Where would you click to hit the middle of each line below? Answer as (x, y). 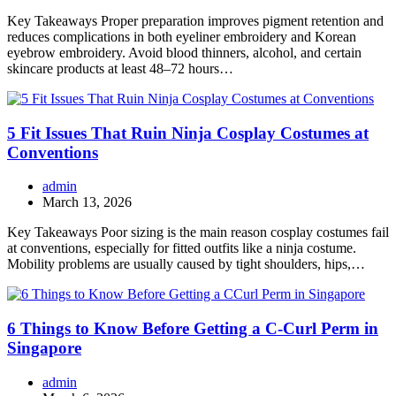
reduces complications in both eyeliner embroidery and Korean (182, 36)
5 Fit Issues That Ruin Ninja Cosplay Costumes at (188, 133)
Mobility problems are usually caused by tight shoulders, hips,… (186, 264)
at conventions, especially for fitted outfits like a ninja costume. (182, 248)
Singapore (44, 348)
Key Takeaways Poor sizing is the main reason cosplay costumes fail (198, 232)
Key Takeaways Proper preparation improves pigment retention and (195, 20)
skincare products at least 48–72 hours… (120, 68)
